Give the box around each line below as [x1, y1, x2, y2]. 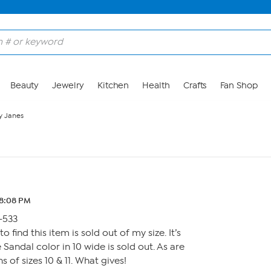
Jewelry [52, 80, 84, 91]
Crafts [183, 80, 207, 91]
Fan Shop [220, 80, 258, 91]
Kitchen [97, 80, 129, 91]
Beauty [10, 80, 39, 91]
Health [142, 80, 170, 91]
